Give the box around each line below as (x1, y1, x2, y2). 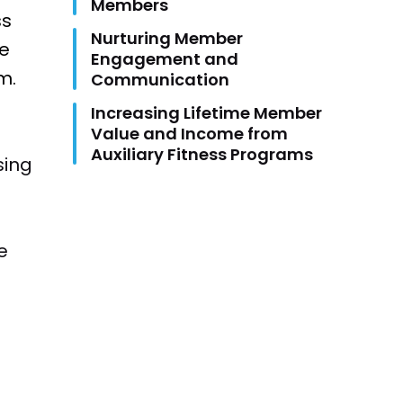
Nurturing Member (91, 27, 243, 50)
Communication (91, 68, 229, 92)
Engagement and (91, 48, 238, 71)
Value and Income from (91, 122, 288, 146)
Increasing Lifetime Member (91, 102, 322, 125)
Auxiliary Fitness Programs (91, 143, 313, 166)
